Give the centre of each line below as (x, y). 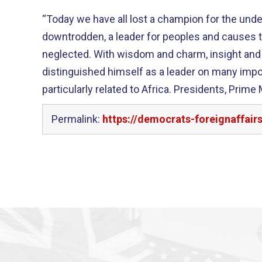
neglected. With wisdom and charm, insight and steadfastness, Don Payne (68, 54)
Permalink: (77, 119)
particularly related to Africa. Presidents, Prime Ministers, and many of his (108, 89)
